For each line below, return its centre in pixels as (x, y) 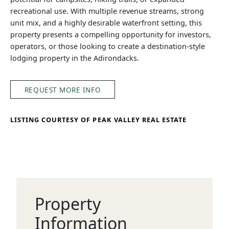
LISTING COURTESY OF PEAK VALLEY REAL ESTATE (99, 119)
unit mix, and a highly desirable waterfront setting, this (106, 23)
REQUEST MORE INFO (63, 89)
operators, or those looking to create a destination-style (108, 47)
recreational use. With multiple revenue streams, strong (107, 11)
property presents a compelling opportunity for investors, (111, 35)
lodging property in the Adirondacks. (75, 58)
